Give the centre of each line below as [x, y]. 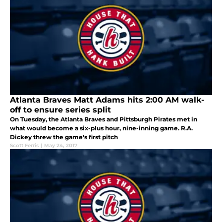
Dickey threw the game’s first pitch [64, 137]
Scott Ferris [24, 146]
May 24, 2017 [61, 146]
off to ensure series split [60, 110]
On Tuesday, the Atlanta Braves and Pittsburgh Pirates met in [104, 119]
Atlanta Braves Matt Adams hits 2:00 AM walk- [107, 100]
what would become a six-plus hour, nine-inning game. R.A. [101, 128]
